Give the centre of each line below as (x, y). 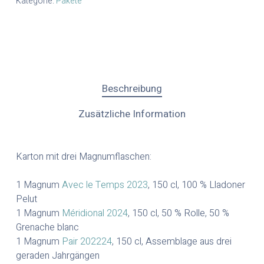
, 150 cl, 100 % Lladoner (196, 185)
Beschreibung (132, 89)
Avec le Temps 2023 (105, 185)
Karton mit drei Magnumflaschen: (83, 157)
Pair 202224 (87, 242)
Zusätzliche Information (132, 114)
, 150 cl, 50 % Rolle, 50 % (178, 214)
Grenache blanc (47, 228)
